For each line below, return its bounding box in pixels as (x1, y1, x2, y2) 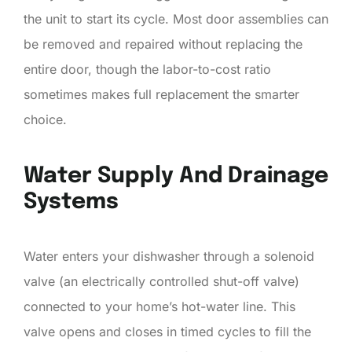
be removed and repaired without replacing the (24, 35, 302, 52)
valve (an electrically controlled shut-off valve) (24, 273, 299, 289)
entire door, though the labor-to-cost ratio (24, 60, 271, 77)
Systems (24, 190, 119, 214)
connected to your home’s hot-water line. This (24, 298, 295, 314)
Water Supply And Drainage (24, 164, 328, 188)
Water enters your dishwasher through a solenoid (24, 247, 314, 264)
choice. (24, 111, 67, 127)
